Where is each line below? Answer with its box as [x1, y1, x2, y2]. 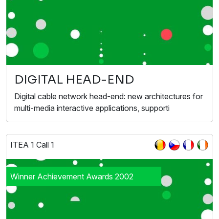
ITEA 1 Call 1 [10, 139, 54, 150]
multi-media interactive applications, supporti [14, 103, 170, 113]
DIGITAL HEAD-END [14, 72, 134, 87]
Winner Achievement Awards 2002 [10, 171, 133, 181]
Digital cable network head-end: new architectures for [14, 91, 203, 101]
